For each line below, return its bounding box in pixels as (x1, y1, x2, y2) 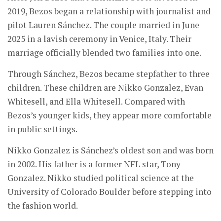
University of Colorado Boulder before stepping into (7, 186, 212, 198)
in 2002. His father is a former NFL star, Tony (7, 158, 181, 170)
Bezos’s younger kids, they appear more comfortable (7, 110, 212, 121)
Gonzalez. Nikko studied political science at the (7, 172, 194, 184)
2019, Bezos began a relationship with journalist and (7, 5, 211, 17)
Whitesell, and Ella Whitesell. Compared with (7, 96, 185, 108)
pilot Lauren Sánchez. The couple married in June (7, 19, 199, 31)
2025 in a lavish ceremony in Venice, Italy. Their (7, 33, 191, 45)
